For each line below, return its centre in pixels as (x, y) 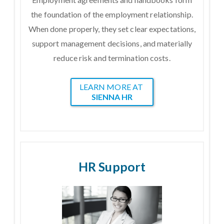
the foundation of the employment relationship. (112, 14)
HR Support (112, 166)
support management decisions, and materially (112, 43)
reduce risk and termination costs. (112, 57)
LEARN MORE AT (112, 86)
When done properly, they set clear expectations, (112, 28)
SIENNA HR (112, 96)
